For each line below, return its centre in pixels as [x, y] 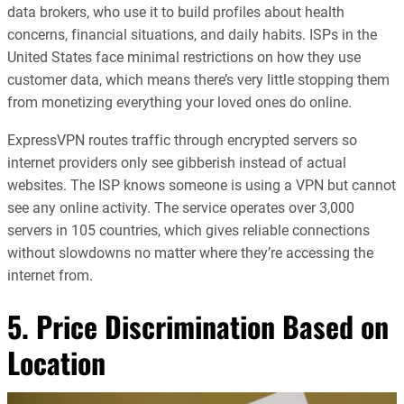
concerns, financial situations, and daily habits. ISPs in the [192, 35]
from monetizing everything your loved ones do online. [179, 103]
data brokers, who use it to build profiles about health [176, 13]
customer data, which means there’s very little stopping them [198, 80]
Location [56, 363]
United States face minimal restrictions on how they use [184, 58]
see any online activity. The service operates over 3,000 [181, 207]
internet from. [50, 275]
